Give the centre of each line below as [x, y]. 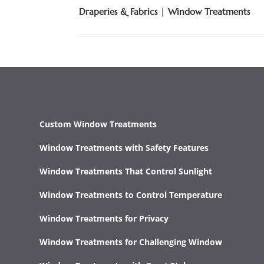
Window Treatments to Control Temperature [131, 194]
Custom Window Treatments [98, 124]
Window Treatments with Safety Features [124, 147]
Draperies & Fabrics [118, 12]
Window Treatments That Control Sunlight [126, 171]
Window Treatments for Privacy [104, 218]
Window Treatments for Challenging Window [131, 242]
